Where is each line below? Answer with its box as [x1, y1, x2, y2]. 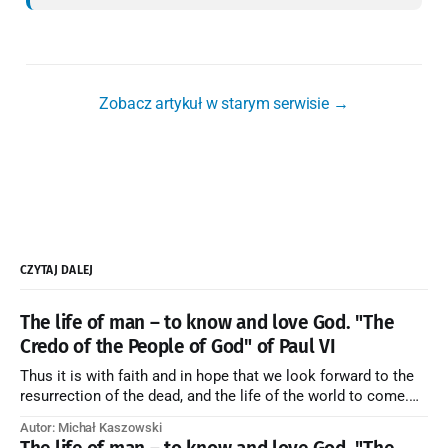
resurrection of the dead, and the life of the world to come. [20, 388, 409, 406]
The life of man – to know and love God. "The [20, 311, 394, 335]
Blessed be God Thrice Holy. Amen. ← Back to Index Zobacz [20, 408, 259, 426]
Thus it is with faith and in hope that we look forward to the [20, 368, 414, 386]
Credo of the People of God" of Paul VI [20, 335, 336, 359]
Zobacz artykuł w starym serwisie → [99, 94, 349, 114]
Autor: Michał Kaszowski [20, 420, 162, 436]
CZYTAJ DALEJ [20, 263, 94, 278]
